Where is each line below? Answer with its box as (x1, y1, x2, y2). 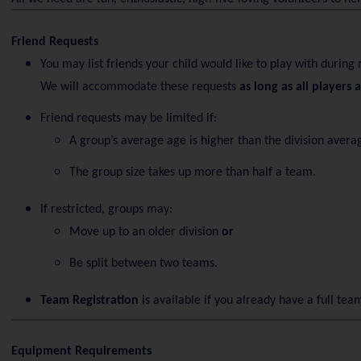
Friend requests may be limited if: (39, 111, 217, 125)
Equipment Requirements (10, 345, 151, 358)
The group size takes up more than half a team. (68, 165, 316, 179)
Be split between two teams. (68, 256, 218, 270)
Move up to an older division (68, 225, 222, 239)
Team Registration (39, 293, 139, 307)
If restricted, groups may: (39, 202, 172, 216)
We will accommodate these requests (39, 80, 239, 93)
